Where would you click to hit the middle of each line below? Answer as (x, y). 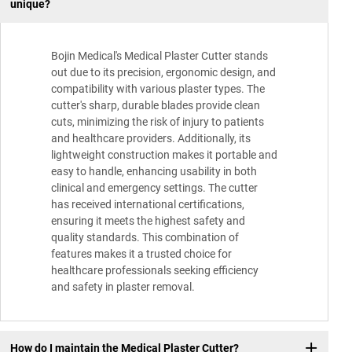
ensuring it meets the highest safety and (148, 220)
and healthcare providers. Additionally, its (151, 138)
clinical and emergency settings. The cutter (154, 187)
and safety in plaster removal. (123, 286)
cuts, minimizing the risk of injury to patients (158, 121)
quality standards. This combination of (145, 237)
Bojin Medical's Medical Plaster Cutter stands (159, 55)
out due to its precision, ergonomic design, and (163, 72)
